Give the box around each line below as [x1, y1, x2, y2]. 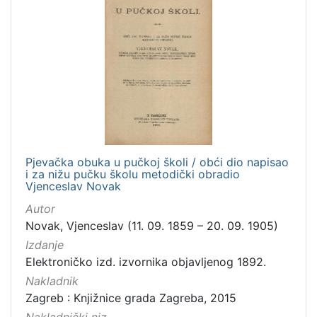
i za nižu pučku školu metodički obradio [25, 166, 240, 181]
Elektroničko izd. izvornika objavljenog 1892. [25, 254, 266, 269]
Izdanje [25, 237, 64, 252]
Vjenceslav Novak [25, 178, 121, 193]
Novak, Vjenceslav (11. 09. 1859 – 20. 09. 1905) [25, 218, 278, 233]
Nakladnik [25, 274, 79, 289]
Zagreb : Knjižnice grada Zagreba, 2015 [25, 291, 236, 306]
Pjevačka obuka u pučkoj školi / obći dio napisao [25, 154, 289, 169]
